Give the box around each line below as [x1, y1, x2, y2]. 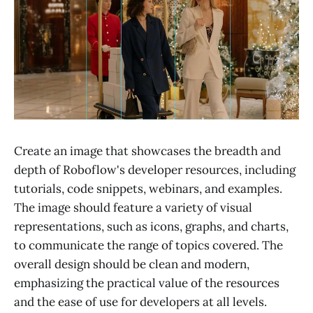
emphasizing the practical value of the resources [14, 275, 279, 291]
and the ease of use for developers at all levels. [14, 293, 267, 310]
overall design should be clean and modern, [14, 256, 249, 272]
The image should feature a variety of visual [14, 199, 252, 215]
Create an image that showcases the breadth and [14, 143, 281, 159]
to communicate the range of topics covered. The [14, 237, 283, 253]
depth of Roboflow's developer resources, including [14, 161, 296, 177]
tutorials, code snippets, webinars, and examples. [14, 180, 282, 196]
